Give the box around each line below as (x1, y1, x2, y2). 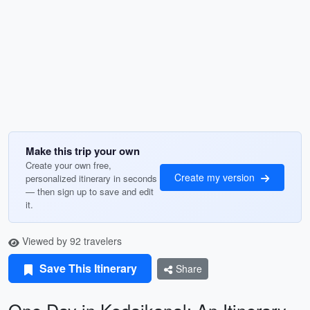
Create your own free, (26, 158, 111, 172)
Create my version (174, 170, 257, 184)
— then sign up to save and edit (26, 185, 154, 198)
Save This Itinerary (37, 260, 137, 276)
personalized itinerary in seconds (26, 172, 157, 185)
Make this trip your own (26, 143, 140, 158)
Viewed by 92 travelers (19, 234, 122, 248)
